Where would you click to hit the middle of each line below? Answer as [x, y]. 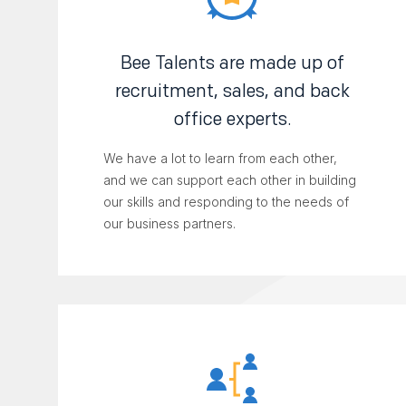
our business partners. [169, 224]
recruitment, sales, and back [232, 91]
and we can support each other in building [230, 180]
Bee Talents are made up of [232, 63]
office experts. [232, 119]
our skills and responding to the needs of [226, 202]
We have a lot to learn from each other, [220, 159]
